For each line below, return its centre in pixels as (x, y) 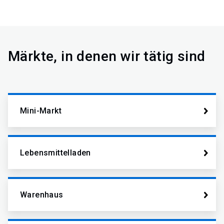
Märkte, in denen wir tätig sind (107, 56)
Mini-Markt (41, 111)
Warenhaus (42, 195)
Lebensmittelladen (55, 153)
